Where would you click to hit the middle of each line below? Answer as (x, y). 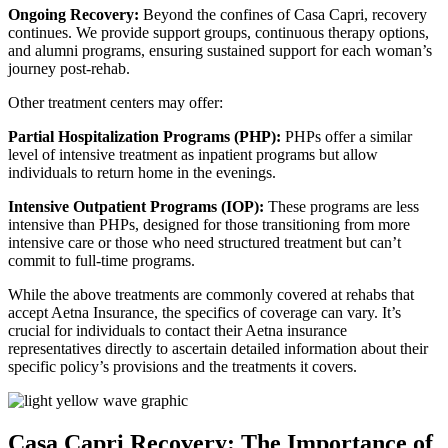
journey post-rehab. (69, 69)
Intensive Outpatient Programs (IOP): (136, 207)
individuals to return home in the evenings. (142, 173)
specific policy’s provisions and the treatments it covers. (182, 367)
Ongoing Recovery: (73, 15)
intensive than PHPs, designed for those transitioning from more (209, 225)
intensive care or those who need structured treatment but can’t (204, 243)
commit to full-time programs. (101, 261)
